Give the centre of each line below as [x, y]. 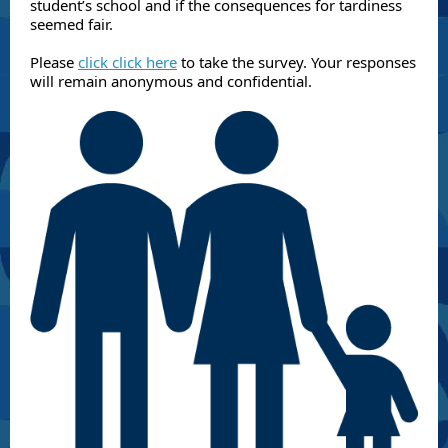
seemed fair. [73, 24]
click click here [127, 62]
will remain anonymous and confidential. [173, 81]
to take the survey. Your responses [296, 62]
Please [54, 62]
